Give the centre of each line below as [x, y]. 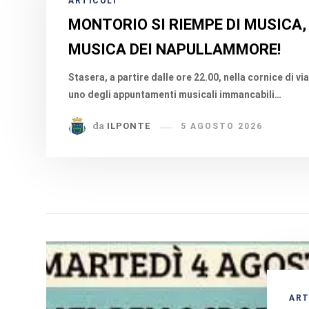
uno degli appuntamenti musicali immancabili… [175, 94]
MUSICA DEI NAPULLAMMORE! [175, 49]
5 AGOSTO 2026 [222, 127]
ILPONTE [129, 126]
